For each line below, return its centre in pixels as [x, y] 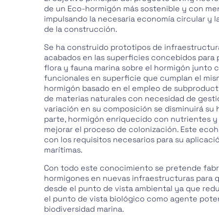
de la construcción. [81, 29]
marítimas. [63, 150]
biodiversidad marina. [84, 209]
